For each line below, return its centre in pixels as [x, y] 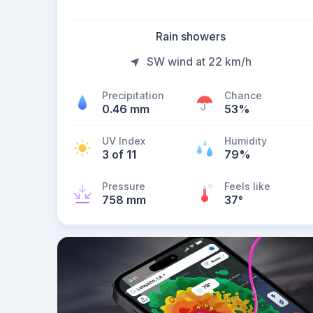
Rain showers [191, 36]
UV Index [124, 141]
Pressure [124, 186]
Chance [243, 95]
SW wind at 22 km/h [199, 61]
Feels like [247, 186]
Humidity [246, 141]
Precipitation [133, 95]
